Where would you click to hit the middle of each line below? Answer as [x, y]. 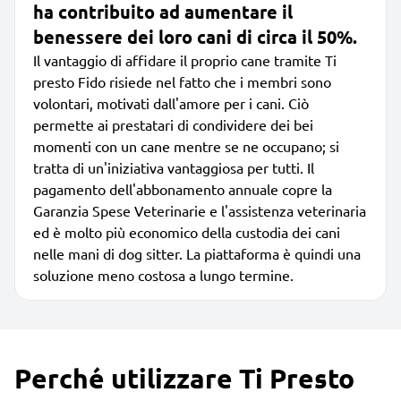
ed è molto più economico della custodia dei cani [187, 231]
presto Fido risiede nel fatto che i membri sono [182, 81]
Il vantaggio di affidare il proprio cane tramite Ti [185, 60]
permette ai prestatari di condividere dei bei [173, 124]
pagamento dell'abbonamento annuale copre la [183, 188]
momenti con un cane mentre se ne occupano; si [186, 145]
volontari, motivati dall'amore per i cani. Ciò [171, 102]
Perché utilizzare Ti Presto [184, 378]
